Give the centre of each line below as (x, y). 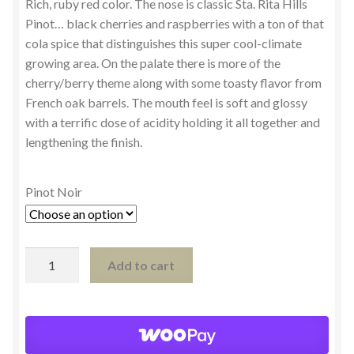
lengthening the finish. (84, 141)
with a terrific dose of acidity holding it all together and (173, 122)
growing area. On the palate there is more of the (153, 62)
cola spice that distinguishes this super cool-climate (164, 43)
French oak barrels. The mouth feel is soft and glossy (166, 102)
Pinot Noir (54, 192)
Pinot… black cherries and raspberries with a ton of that (175, 23)
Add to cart (141, 265)
